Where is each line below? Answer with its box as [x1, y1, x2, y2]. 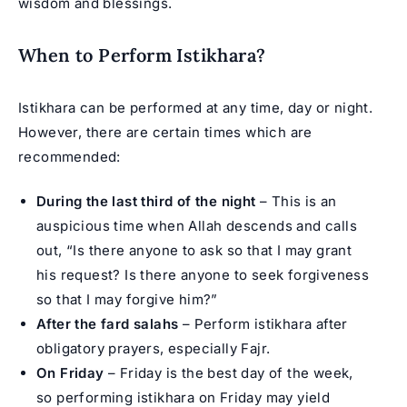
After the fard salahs [36, 315, 179, 333]
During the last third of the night [36, 193, 256, 211]
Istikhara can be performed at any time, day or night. [18, 98, 373, 116]
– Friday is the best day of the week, [104, 364, 353, 382]
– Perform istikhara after [178, 315, 348, 333]
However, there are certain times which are [18, 123, 313, 141]
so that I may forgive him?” [36, 291, 218, 309]
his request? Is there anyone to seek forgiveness [36, 266, 370, 284]
